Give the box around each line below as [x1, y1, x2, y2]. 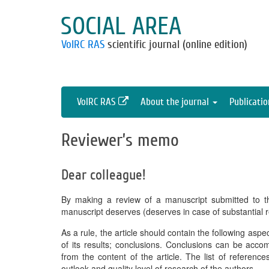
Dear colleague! [61, 167, 146, 183]
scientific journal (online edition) [104, 38, 247, 51]
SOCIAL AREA [61, 12, 181, 41]
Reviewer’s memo [61, 130, 179, 151]
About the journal [141, 96, 211, 107]
